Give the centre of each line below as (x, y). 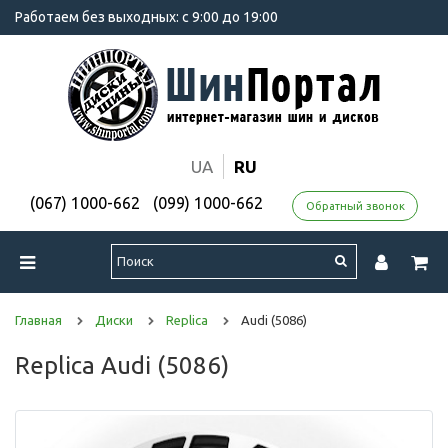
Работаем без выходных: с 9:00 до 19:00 (146, 17)
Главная (38, 319)
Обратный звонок (355, 205)
